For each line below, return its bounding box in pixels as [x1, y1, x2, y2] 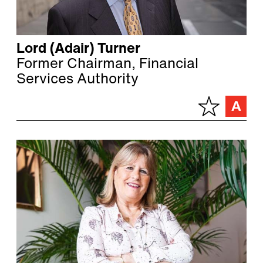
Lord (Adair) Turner [16, 42, 140, 57]
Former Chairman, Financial [16, 58, 198, 72]
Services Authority [16, 73, 139, 87]
